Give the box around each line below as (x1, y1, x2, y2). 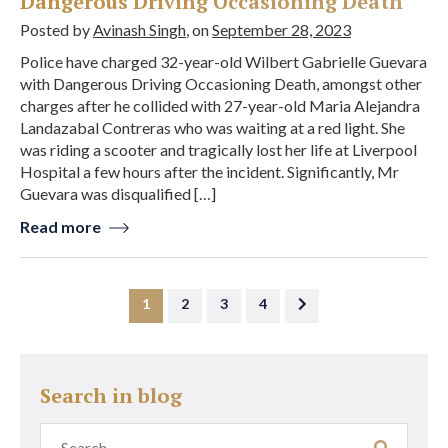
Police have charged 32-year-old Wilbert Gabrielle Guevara (20, 51, 427, 71)
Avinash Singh (93, 19, 186, 39)
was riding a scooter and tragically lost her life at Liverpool (20, 139, 417, 159)
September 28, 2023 (212, 19, 351, 39)
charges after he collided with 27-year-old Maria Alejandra (20, 95, 420, 115)
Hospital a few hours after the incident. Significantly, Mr (20, 161, 399, 181)
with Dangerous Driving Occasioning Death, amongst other (20, 73, 422, 93)
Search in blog (40, 381, 182, 409)
